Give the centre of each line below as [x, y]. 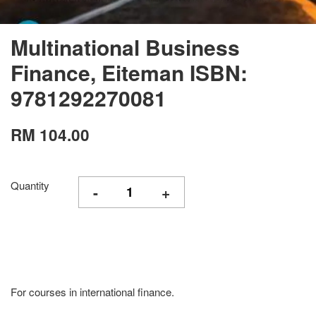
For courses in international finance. [92, 292]
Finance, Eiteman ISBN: [129, 72]
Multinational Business [125, 47]
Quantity [30, 185]
